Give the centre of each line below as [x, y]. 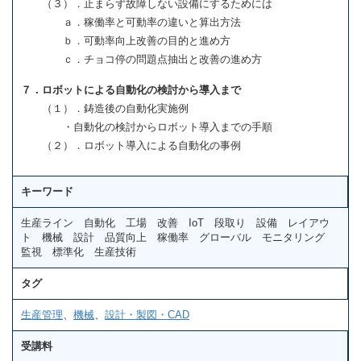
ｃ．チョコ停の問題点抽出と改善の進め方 [141, 59]
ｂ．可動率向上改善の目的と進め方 [126, 40]
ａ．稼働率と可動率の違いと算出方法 [131, 22]
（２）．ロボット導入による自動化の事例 [131, 146]
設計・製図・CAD [147, 314]
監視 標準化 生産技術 [79, 251]
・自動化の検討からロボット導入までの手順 [147, 127]
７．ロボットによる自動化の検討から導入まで [131, 90]
